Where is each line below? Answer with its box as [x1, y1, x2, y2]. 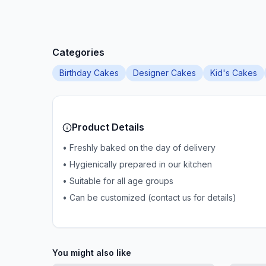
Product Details [72, 121, 144, 133]
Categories [52, 46, 104, 58]
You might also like [52, 248, 131, 258]
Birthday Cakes [59, 68, 119, 78]
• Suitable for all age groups [62, 176, 173, 186]
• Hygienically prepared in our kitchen [62, 159, 212, 169]
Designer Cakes [133, 68, 196, 78]
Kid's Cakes [210, 68, 257, 78]
